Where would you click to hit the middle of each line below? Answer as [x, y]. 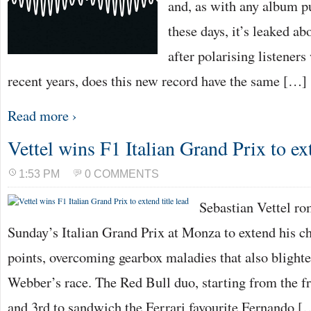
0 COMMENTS [122, 174]
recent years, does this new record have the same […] [157, 81]
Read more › [42, 115]
